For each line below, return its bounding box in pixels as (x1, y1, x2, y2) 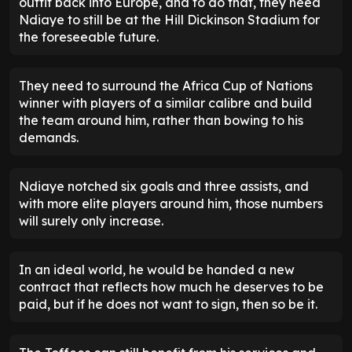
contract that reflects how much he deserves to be (19, 279, 324, 295)
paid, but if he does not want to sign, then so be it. (19, 296, 321, 313)
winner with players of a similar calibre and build (19, 95, 312, 112)
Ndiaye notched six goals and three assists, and (19, 178, 309, 195)
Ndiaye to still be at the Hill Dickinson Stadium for (19, 12, 320, 28)
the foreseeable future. (19, 29, 159, 46)
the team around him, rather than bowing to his (19, 112, 303, 129)
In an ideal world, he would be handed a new (19, 262, 295, 278)
